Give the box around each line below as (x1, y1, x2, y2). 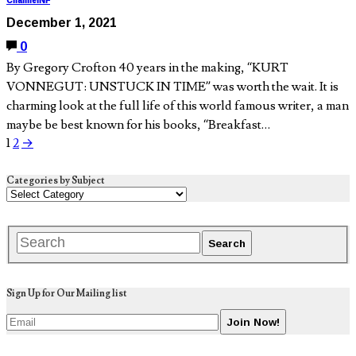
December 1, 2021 (6, 10, 117, 35)
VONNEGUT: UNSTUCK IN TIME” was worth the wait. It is (6, 79, 339, 95)
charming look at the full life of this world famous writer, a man (6, 98, 349, 114)
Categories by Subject (6, 175, 105, 188)
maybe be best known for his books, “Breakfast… (6, 117, 270, 133)
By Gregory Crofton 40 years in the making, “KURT (6, 60, 288, 76)
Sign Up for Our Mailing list (6, 287, 127, 300)
